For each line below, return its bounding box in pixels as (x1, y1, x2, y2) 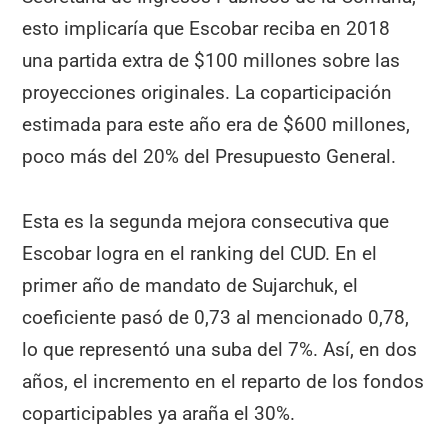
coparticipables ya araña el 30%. (22, 401, 296, 425)
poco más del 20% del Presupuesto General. (22, 145, 397, 169)
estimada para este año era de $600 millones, (22, 113, 411, 137)
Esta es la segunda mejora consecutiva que (22, 209, 390, 233)
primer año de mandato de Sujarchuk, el (22, 273, 359, 297)
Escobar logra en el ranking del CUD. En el (22, 241, 378, 265)
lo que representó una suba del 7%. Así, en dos (22, 337, 418, 361)
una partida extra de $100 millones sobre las (22, 49, 401, 73)
